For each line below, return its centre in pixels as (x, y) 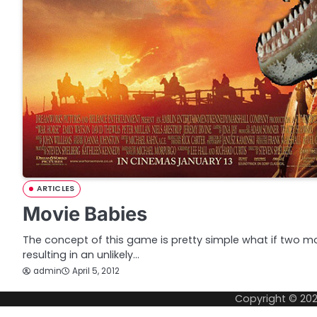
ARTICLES (56, 188)
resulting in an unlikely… (81, 254)
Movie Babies (85, 214)
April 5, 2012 (96, 271)
